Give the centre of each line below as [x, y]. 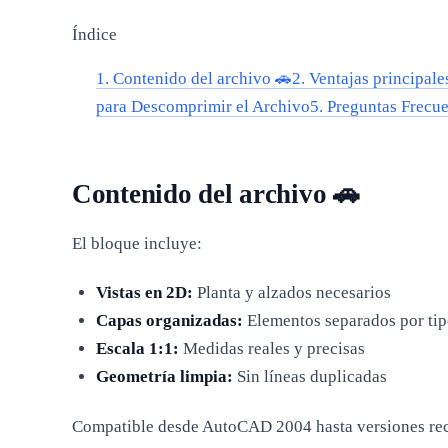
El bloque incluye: [137, 243]
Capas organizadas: [169, 320]
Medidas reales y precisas [271, 348]
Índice [94, 34]
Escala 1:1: [137, 348]
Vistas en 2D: [144, 292]
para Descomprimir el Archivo [202, 107]
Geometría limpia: [164, 376]
